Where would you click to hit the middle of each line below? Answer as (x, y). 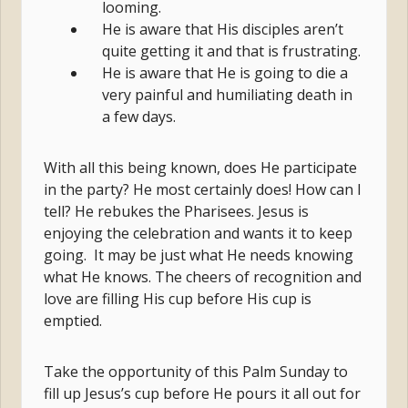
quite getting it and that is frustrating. (232, 51)
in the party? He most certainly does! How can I (203, 190)
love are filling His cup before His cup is (178, 299)
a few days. (139, 117)
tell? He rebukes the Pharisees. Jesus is (177, 212)
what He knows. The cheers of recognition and (203, 277)
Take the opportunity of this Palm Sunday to (196, 372)
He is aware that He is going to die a (225, 73)
